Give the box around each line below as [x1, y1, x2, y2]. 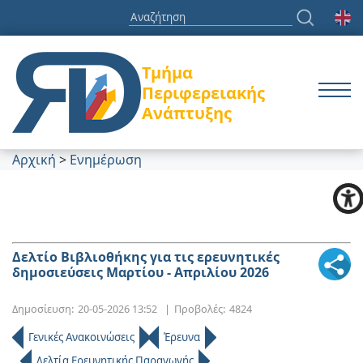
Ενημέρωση [70, 151, 142, 169]
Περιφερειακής [142, 81, 265, 104]
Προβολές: [174, 301, 225, 317]
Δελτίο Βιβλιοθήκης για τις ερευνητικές [12, 248, 280, 267]
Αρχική [12, 151, 56, 169]
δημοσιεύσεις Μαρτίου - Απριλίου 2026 [12, 263, 269, 282]
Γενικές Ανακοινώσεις [28, 330, 135, 345]
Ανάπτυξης [142, 101, 232, 124]
